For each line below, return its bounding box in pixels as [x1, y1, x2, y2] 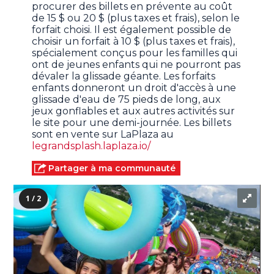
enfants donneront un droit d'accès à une [32, 82, 237, 94]
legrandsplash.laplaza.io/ [32, 140, 151, 152]
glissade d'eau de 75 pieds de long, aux [32, 94, 221, 106]
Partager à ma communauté [48, 163, 176, 174]
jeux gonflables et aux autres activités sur [32, 105, 235, 117]
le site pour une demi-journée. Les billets [32, 117, 232, 129]
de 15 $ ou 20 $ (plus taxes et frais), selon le [32, 12, 240, 24]
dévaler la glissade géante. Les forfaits [32, 70, 216, 83]
